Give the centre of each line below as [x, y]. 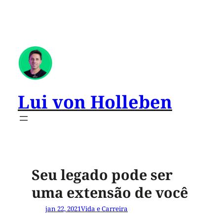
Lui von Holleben [95, 102]
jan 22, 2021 [63, 209]
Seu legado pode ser [102, 175]
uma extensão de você [110, 192]
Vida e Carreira [104, 209]
